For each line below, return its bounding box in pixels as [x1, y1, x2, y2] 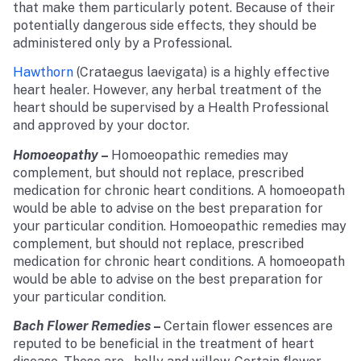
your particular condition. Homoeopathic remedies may [13, 218, 346, 234]
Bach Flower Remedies [13, 317, 151, 334]
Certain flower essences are [164, 317, 333, 334]
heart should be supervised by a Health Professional [13, 100, 329, 116]
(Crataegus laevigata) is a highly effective [73, 64, 330, 81]
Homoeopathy [13, 147, 98, 163]
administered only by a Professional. [13, 35, 232, 51]
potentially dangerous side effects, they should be [13, 17, 317, 33]
